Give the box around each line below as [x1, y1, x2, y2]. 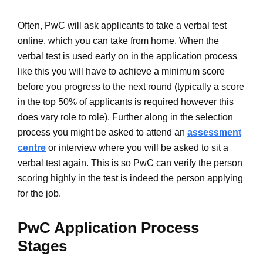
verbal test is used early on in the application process [18, 50, 237, 61]
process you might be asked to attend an [18, 127, 187, 137]
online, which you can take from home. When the [18, 35, 219, 46]
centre [18, 142, 46, 153]
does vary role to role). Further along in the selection [18, 112, 233, 122]
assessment [187, 127, 241, 137]
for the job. [18, 188, 61, 198]
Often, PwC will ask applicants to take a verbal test [18, 20, 227, 31]
